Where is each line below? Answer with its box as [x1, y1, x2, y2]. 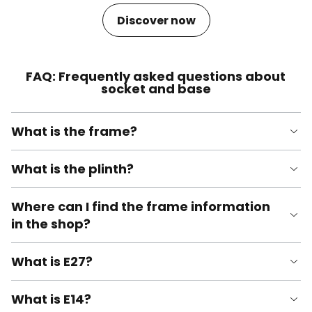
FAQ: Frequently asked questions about [26, 68, 286, 86]
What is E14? [11, 290, 91, 309]
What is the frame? [11, 123, 137, 141]
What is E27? [11, 253, 93, 271]
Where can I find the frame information [11, 198, 270, 216]
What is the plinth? [11, 160, 134, 178]
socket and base [100, 80, 211, 98]
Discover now [116, 12, 196, 29]
